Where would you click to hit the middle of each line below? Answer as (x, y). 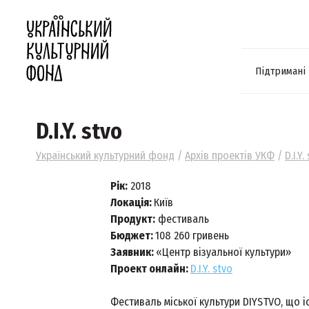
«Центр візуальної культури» (223, 252)
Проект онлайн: (150, 269)
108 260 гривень (192, 236)
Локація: (132, 202)
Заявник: (133, 252)
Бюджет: (133, 236)
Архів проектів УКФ (230, 156)
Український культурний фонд (105, 156)
